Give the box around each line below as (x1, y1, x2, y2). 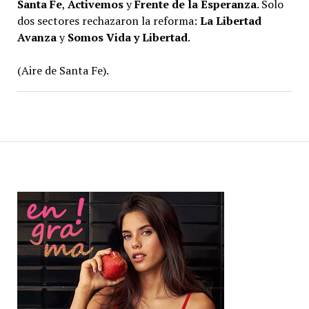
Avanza (17, 29, 57, 45)
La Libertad (199, 12, 261, 28)
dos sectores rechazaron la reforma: (17, 12, 200, 28)
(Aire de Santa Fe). (17, 62, 109, 78)
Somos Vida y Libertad (67, 29, 188, 45)
